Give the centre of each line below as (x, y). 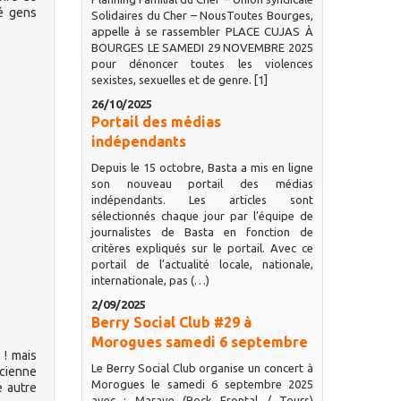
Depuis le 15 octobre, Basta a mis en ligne (202, 167)
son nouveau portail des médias (202, 183)
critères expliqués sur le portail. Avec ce (202, 248)
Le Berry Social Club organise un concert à (202, 368)
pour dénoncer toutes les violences (202, 64)
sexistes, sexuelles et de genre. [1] (179, 80)
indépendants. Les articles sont (202, 200)
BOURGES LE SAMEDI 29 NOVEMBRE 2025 (202, 47)
